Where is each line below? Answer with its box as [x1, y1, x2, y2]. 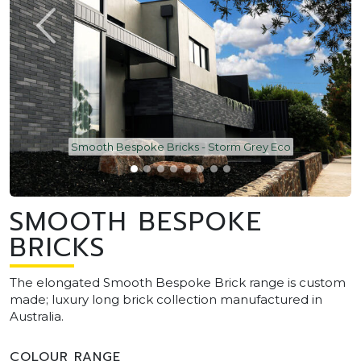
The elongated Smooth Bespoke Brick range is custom [10, 274, 346, 290]
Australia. [10, 308, 64, 324]
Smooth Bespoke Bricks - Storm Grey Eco [70, 139, 291, 153]
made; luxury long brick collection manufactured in [10, 291, 322, 307]
